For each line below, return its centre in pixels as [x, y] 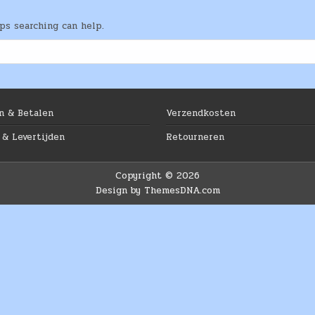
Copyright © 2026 [157, 176]
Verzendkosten [200, 114]
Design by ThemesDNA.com [157, 191]
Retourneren [195, 137]
